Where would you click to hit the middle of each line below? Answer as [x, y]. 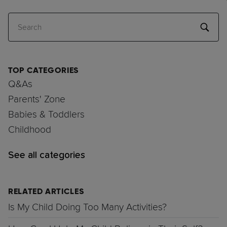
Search [31, 28]
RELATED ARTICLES [46, 192]
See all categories [47, 156]
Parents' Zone [37, 99]
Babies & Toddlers [46, 114]
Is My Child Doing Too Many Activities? [87, 207]
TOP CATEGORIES [43, 71]
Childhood [30, 129]
